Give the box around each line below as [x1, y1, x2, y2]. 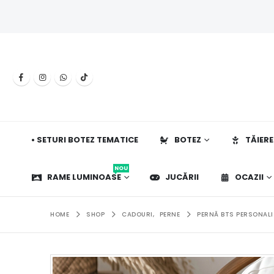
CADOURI [122, 209, 153, 219]
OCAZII [235, 171, 264, 183]
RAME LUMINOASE [47, 171, 121, 183]
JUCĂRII [165, 171, 199, 183]
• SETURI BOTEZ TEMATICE [31, 134, 138, 146]
